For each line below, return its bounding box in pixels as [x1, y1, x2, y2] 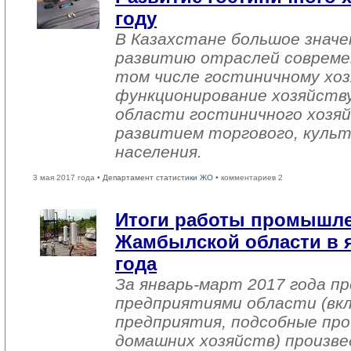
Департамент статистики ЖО [103, 173, 213, 182]
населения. [115, 143, 202, 161]
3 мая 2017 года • [33, 173, 103, 182]
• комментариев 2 [213, 173, 283, 182]
